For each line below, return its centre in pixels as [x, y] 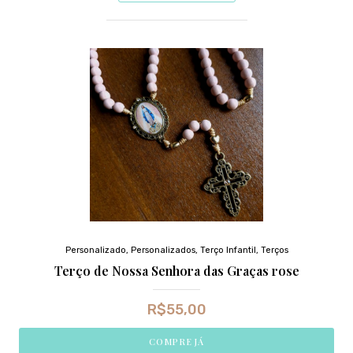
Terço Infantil [228, 250]
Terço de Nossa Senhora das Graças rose [176, 270]
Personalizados [163, 250]
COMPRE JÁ [176, 341]
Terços [274, 250]
